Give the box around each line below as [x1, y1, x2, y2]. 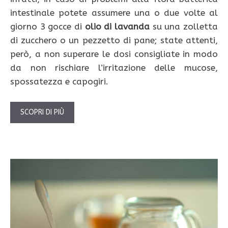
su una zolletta [150, 21, 218, 32]
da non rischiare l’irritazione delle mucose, [10, 63, 218, 73]
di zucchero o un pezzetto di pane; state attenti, [10, 35, 218, 46]
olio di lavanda [84, 21, 150, 32]
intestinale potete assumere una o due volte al [10, 8, 218, 18]
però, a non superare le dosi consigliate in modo [10, 49, 218, 60]
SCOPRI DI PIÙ [20, 107, 64, 117]
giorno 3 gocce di [10, 21, 85, 32]
